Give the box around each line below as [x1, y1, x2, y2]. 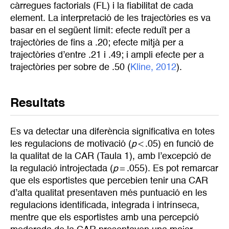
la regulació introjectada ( [10, 164, 113, 174]
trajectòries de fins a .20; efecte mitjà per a [10, 38, 184, 48]
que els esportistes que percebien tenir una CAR [10, 176, 208, 186]
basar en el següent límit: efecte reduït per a [10, 26, 190, 35]
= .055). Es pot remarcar [118, 164, 218, 174]
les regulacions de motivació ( [10, 140, 131, 149]
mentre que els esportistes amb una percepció [10, 213, 199, 223]
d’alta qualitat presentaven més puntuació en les [10, 189, 207, 198]
